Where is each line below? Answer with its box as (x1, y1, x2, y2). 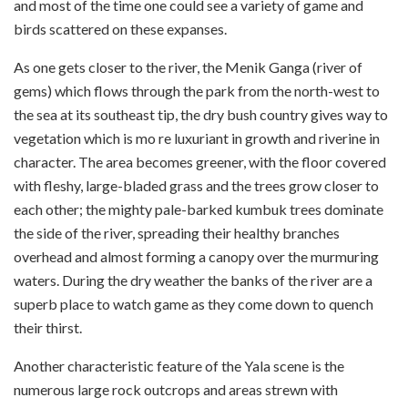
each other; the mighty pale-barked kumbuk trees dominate (14, 199, 383, 218)
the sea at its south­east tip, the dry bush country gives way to (14, 105, 388, 123)
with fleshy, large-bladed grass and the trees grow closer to (14, 176, 379, 194)
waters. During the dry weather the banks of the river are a (14, 270, 372, 289)
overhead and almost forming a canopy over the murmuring (14, 247, 379, 265)
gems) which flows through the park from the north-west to (14, 81, 380, 99)
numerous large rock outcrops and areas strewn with (14, 380, 338, 398)
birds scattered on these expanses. (14, 19, 229, 37)
